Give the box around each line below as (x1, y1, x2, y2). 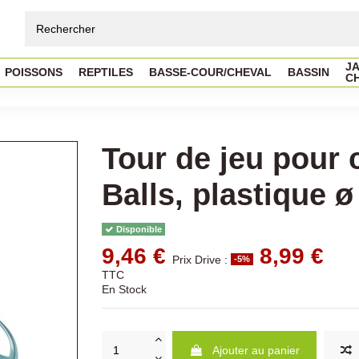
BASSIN (288, 66, 329, 79)
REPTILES (79, 66, 133, 79)
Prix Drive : (172, 252, 231, 266)
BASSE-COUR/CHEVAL (149, 66, 272, 79)
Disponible (114, 224, 163, 234)
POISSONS (5, 66, 63, 79)
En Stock (102, 282, 147, 296)
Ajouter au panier (212, 343, 301, 357)
